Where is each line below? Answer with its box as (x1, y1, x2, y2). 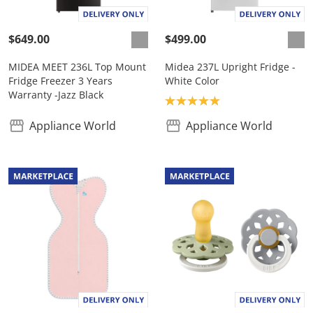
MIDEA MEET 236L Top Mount (8, 60, 146, 74)
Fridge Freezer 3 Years (8, 74, 112, 88)
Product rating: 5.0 (164, 92, 262, 108)
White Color (165, 74, 219, 88)
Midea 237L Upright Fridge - (165, 60, 296, 74)
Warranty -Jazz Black (8, 88, 103, 102)
